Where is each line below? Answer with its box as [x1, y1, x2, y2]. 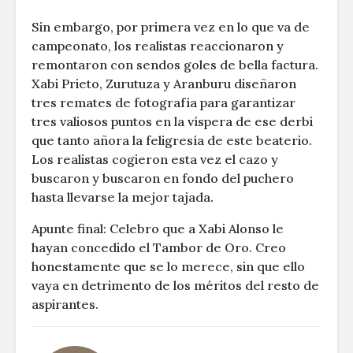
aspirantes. [32, 296, 98, 313]
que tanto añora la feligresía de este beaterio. [32, 132, 315, 149]
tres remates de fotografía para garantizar [32, 95, 295, 111]
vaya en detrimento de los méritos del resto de [32, 277, 319, 294]
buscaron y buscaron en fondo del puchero [32, 170, 294, 187]
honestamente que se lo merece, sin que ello [32, 258, 305, 275]
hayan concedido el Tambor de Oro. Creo [32, 240, 286, 256]
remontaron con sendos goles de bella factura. [32, 57, 318, 73]
